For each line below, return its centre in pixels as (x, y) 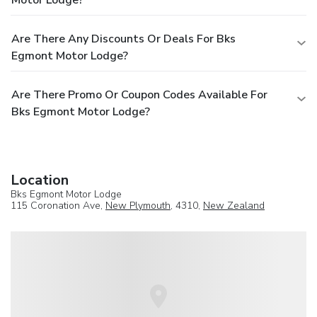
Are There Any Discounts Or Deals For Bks (123, 39)
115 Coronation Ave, (58, 206)
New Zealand (234, 206)
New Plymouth (138, 206)
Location (40, 180)
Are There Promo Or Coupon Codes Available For (139, 95)
